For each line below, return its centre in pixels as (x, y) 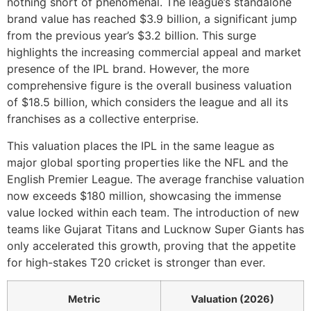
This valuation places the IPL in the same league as (141, 145)
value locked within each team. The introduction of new (153, 212)
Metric (84, 299)
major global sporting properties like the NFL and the (148, 162)
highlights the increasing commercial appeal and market (154, 52)
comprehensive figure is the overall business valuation (149, 86)
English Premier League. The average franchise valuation (155, 179)
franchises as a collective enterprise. (103, 119)
